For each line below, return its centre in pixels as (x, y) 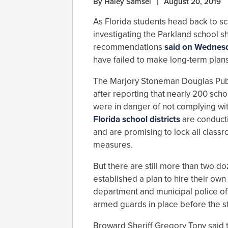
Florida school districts (137, 120)
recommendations (129, 47)
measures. (113, 145)
